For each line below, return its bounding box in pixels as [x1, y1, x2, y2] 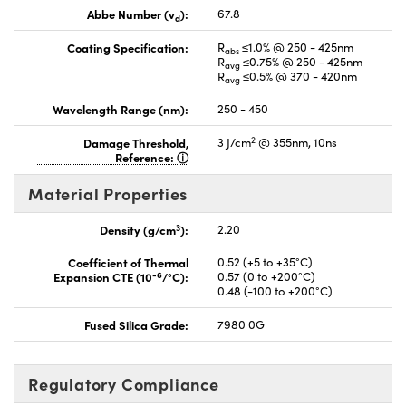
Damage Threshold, [83, 134, 188, 151]
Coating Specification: [67, 39, 188, 56]
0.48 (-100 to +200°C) [217, 283, 333, 300]
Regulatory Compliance [28, 372, 219, 396]
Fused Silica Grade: [84, 316, 188, 333]
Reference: [115, 149, 177, 166]
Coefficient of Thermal [68, 254, 188, 271]
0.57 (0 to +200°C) [217, 268, 315, 285]
